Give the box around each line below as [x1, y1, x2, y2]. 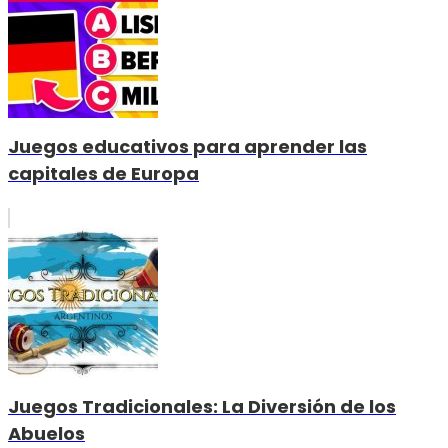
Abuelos [8, 420, 85, 446]
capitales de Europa [8, 160, 199, 186]
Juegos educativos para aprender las [8, 133, 367, 159]
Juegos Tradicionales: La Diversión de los [8, 393, 396, 419]
